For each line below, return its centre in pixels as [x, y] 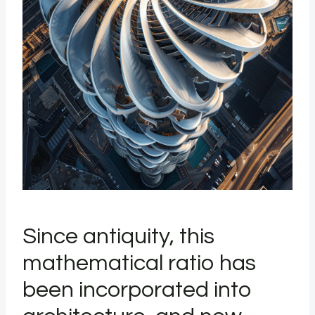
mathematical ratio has [139, 263]
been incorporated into [137, 290]
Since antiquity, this [118, 237]
